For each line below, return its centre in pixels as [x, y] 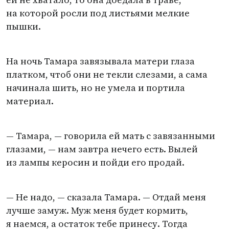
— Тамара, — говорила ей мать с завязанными [111, 136]
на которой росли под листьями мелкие [98, 13]
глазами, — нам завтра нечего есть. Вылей [102, 149]
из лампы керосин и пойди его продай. [95, 162]
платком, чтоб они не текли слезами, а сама [107, 74]
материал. [30, 101]
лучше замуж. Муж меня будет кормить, [97, 210]
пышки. [24, 26]
